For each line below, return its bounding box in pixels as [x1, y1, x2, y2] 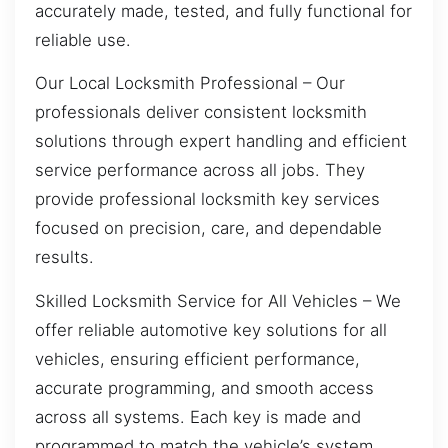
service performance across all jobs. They [35, 160, 365, 181]
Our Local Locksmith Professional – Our [35, 73, 345, 94]
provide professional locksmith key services [35, 189, 380, 210]
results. [35, 247, 94, 268]
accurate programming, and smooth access [35, 377, 374, 398]
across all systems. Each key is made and [35, 406, 361, 427]
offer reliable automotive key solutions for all [35, 319, 387, 340]
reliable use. [35, 29, 131, 50]
